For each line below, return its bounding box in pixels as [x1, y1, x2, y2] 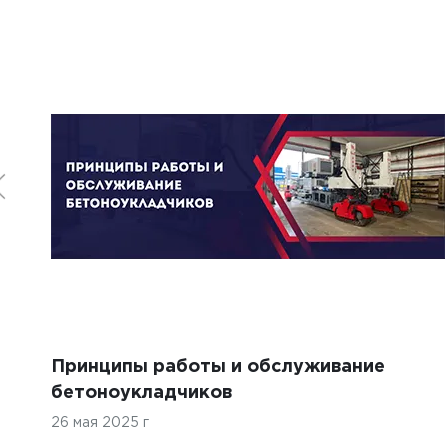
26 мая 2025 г [51, 416, 149, 429]
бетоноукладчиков [51, 384, 232, 401]
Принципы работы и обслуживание [51, 358, 385, 375]
